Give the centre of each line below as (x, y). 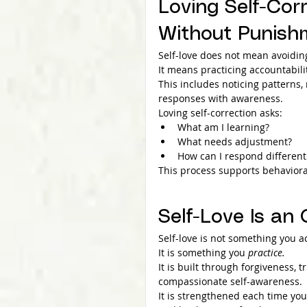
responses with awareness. (221, 98)
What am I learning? (223, 127)
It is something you (203, 252)
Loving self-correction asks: (220, 112)
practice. (267, 252)
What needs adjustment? (235, 141)
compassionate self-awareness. (230, 281)
